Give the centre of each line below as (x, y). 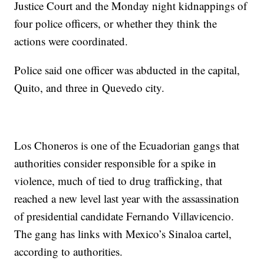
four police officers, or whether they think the (116, 24)
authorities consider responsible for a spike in (115, 163)
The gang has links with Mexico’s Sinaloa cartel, (123, 234)
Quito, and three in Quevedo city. (90, 88)
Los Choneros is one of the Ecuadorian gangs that (127, 146)
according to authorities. (69, 252)
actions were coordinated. (71, 41)
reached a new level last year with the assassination (127, 199)
